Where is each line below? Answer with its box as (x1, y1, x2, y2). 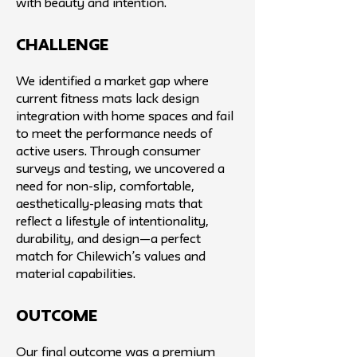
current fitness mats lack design (16, 94, 199, 105)
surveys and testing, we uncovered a (16, 164, 225, 175)
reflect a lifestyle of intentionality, (16, 217, 209, 228)
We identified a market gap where (16, 76, 209, 88)
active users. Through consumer (16, 147, 201, 158)
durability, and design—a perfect (16, 234, 201, 245)
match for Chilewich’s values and (16, 252, 206, 263)
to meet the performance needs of (16, 129, 212, 140)
